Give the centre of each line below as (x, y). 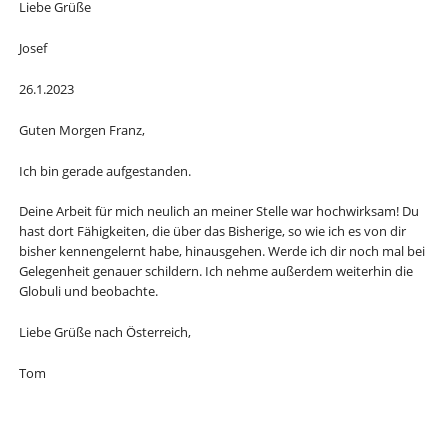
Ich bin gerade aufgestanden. (104, 170)
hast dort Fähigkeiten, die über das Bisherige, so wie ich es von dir (212, 231)
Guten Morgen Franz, (81, 129)
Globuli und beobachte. (88, 291)
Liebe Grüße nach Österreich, (104, 332)
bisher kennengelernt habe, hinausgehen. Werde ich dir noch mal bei (221, 251)
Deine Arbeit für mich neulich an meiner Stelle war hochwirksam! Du (218, 211)
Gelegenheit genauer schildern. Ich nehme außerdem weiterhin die (215, 271)
